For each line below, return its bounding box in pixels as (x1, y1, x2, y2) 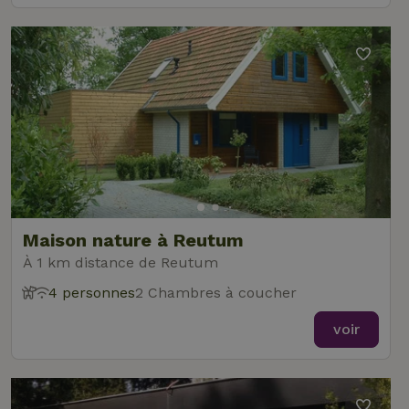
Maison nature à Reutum (23, 229, 244, 251)
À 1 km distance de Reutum (23, 254, 218, 271)
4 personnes (48, 284, 135, 301)
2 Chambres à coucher (135, 284, 297, 301)
